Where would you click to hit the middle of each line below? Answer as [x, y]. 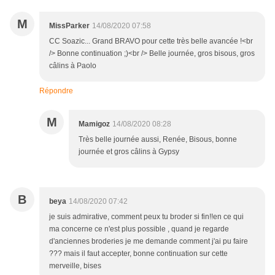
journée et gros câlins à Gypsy [129, 152]
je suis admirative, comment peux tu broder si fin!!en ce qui [146, 217]
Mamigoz [94, 124]
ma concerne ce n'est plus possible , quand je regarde [139, 229]
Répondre [56, 91]
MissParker [69, 26]
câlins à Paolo [73, 66]
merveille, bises [75, 266]
